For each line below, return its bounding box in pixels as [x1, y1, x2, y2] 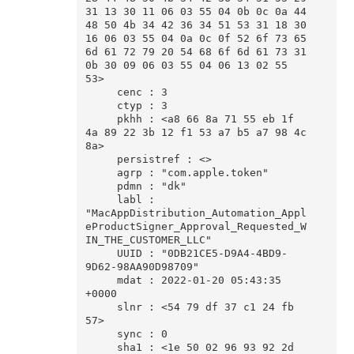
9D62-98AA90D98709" [85, 261, 199, 273]
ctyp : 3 [85, 100, 117, 112]
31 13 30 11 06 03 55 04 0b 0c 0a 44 [85, 6, 307, 18]
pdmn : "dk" [85, 180, 117, 193]
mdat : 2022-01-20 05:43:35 [85, 274, 117, 287]
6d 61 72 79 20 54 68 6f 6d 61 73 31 [85, 46, 307, 58]
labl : [85, 194, 117, 206]
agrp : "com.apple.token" [85, 167, 117, 179]
